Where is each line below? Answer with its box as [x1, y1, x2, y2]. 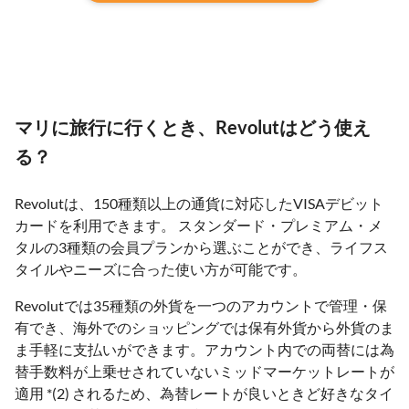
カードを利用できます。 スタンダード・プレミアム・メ [15, 216, 383, 234]
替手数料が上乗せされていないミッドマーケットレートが [15, 362, 394, 380]
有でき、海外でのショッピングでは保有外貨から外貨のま [15, 319, 394, 336]
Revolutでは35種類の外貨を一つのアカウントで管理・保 [15, 297, 387, 314]
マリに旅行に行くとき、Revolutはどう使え [15, 116, 371, 138]
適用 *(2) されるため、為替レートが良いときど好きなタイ [15, 384, 393, 402]
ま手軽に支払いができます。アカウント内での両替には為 [15, 341, 394, 358]
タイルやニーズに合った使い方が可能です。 [15, 260, 307, 278]
